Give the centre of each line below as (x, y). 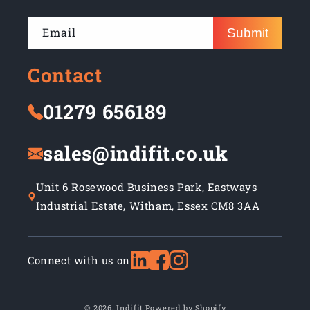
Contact (65, 75)
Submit (248, 33)
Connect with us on (79, 260)
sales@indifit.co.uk (136, 153)
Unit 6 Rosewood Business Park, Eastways (147, 187)
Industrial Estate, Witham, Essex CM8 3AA (148, 206)
